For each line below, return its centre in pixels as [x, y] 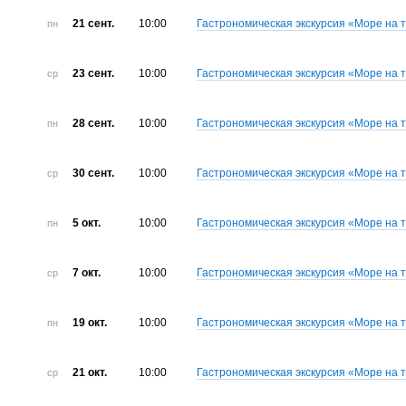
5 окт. [86, 223]
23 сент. [93, 74]
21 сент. [93, 24]
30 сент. [93, 174]
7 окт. [86, 273]
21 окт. [89, 373]
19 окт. [89, 323]
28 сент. [93, 124]
